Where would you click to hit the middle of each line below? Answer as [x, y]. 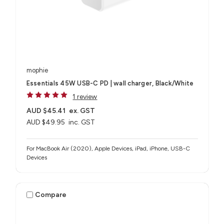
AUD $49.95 [45, 122]
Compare [51, 194]
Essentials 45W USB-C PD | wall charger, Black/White [110, 83]
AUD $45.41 [46, 111]
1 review [85, 97]
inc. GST [82, 122]
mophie [37, 70]
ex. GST [82, 111]
